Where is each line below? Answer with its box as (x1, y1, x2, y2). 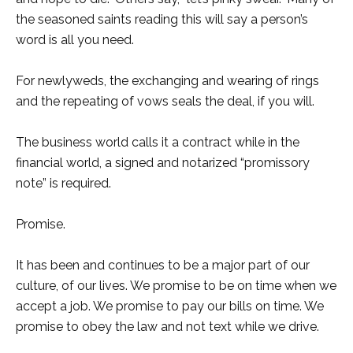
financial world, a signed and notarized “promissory (16, 155, 310, 171)
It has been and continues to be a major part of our (16, 258, 310, 273)
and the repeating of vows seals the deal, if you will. (16, 94, 318, 110)
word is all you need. (16, 32, 137, 48)
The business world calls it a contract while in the (16, 135, 299, 150)
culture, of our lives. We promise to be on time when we (16, 278, 336, 294)
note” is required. (16, 176, 114, 191)
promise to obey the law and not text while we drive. (16, 319, 319, 335)
